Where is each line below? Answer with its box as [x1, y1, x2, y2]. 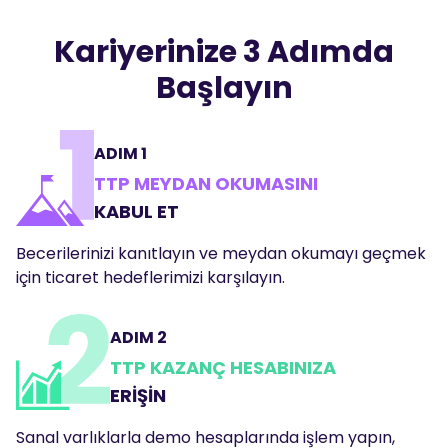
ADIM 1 [93, 142, 147, 165]
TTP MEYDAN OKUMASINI [93, 171, 318, 196]
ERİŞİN [109, 383, 166, 408]
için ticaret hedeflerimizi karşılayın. [16, 266, 285, 289]
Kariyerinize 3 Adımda [54, 31, 394, 73]
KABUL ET [93, 199, 179, 224]
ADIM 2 [109, 326, 167, 349]
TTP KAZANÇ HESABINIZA [109, 355, 336, 380]
